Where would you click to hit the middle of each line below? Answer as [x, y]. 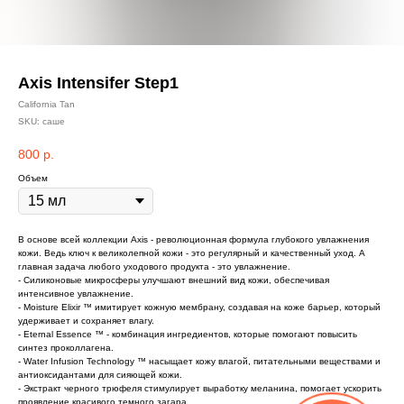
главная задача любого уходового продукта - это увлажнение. [154, 266]
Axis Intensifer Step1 [98, 83]
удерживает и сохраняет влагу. [86, 320]
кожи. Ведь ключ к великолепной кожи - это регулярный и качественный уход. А [192, 252]
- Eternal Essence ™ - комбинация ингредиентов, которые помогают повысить [188, 334]
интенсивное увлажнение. [76, 293]
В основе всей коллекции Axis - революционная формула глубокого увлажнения [193, 239]
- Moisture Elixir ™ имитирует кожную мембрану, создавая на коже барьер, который [199, 307]
